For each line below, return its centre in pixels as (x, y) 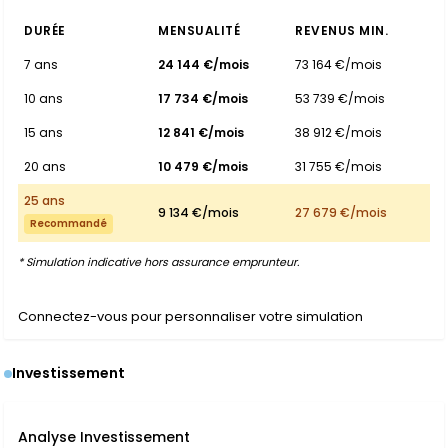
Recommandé (68, 223)
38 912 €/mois (338, 132)
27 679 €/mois (341, 212)
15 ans (43, 132)
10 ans (43, 98)
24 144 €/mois (203, 64)
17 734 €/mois (203, 98)
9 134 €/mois (198, 212)
